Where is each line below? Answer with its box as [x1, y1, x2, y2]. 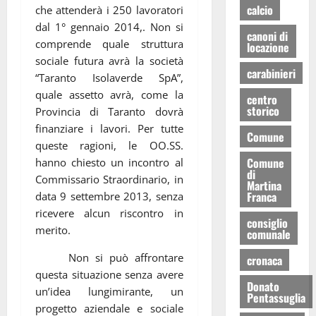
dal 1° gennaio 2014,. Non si [35, 19, 183, 34]
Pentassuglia [246, 288, 305, 306]
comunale [246, 225, 291, 243]
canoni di [246, 27, 288, 44]
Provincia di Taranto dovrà [35, 104, 183, 119]
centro [246, 90, 277, 108]
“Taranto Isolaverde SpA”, [35, 70, 183, 85]
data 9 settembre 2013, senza [35, 188, 183, 203]
